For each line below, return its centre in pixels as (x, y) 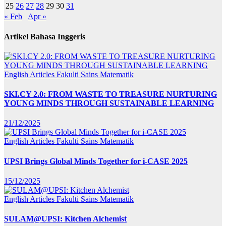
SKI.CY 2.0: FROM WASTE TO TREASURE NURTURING (110, 94)
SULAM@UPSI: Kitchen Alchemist (65, 219)
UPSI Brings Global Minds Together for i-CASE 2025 (96, 161)
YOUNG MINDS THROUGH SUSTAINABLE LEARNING (109, 103)
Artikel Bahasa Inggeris (45, 36)
